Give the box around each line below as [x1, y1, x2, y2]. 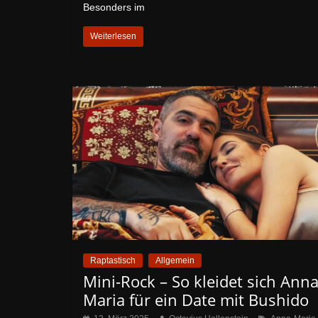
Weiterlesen [90, 31, 136, 41]
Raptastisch [90, 255, 136, 265]
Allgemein [155, 255, 194, 265]
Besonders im [83, 1, 145, 13]
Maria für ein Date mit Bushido [83, 288, 309, 310]
